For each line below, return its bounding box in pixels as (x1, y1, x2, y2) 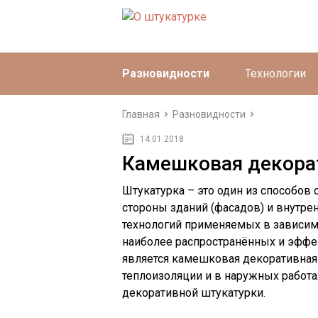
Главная (122, 109, 160, 120)
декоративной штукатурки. (122, 286, 265, 300)
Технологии (245, 67, 306, 80)
